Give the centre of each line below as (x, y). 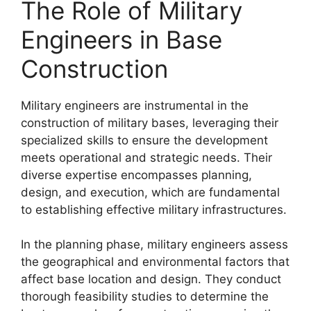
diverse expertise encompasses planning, (136, 175)
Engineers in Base (121, 39)
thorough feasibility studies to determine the (145, 296)
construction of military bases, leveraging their (150, 123)
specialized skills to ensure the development (144, 140)
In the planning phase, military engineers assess (154, 244)
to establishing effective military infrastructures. (154, 209)
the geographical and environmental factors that (155, 262)
